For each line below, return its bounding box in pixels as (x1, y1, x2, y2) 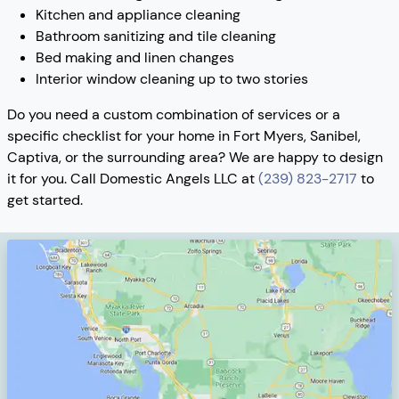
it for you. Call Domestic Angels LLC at (7, 169, 258, 189)
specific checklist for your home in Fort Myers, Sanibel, (7, 126, 361, 146)
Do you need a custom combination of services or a (7, 105, 340, 125)
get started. (7, 191, 83, 210)
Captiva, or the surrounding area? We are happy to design (7, 148, 383, 167)
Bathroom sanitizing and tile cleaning (36, 27, 276, 46)
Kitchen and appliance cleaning (36, 5, 240, 25)
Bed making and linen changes (36, 48, 234, 68)
